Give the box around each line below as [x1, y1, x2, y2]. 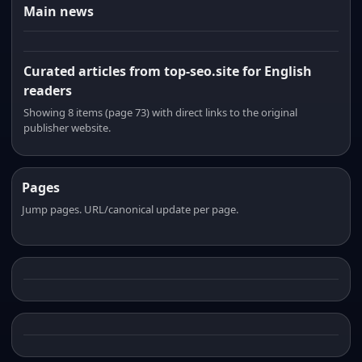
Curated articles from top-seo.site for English [23, 62, 312, 80]
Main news [23, 2, 94, 20]
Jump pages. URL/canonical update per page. [22, 202, 238, 217]
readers [23, 82, 72, 99]
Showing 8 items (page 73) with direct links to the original [23, 105, 297, 120]
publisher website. [23, 120, 111, 135]
